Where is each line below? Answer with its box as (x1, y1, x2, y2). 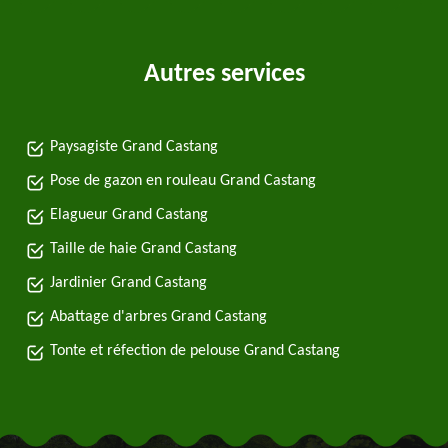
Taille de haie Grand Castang (50, 241, 237, 257)
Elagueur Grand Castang (50, 207, 208, 223)
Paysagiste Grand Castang (50, 139, 218, 155)
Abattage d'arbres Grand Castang (50, 309, 267, 325)
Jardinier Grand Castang (50, 275, 207, 291)
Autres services (143, 61, 305, 88)
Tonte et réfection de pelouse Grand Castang (50, 343, 340, 359)
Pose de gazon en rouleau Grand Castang (50, 173, 316, 189)
